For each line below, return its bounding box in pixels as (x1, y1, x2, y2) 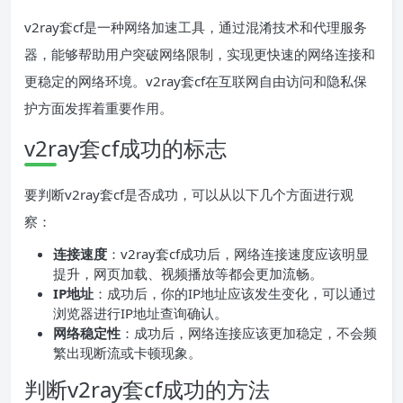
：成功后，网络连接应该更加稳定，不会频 (121, 324, 377, 343)
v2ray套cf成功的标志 (24, 133, 227, 164)
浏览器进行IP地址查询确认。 (53, 304, 228, 323)
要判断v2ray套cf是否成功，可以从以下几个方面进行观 (24, 185, 354, 204)
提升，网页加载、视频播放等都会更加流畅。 (53, 264, 323, 283)
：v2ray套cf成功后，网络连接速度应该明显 (107, 245, 369, 264)
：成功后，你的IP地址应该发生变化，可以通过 (94, 284, 376, 303)
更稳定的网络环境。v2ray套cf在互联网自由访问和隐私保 (24, 72, 367, 91)
